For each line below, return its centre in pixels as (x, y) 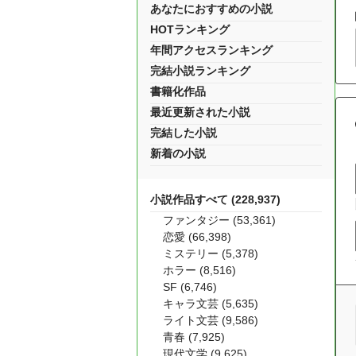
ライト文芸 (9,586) (211, 320)
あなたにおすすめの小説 (211, 9)
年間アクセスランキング (211, 50)
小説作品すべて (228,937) (215, 199)
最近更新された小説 (200, 112)
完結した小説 (184, 133)
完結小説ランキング (200, 71)
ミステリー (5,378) (211, 253)
